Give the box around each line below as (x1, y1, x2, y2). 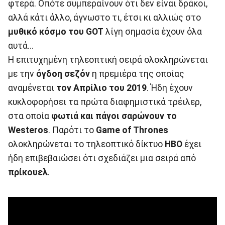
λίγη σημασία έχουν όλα (103, 26, 202, 37)
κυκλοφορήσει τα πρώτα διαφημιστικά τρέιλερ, (8, 96, 201, 107)
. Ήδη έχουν (147, 82, 193, 93)
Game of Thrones (96, 125, 168, 135)
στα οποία (8, 110, 51, 121)
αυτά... (8, 40, 34, 51)
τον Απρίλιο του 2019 (56, 82, 147, 93)
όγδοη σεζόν (36, 68, 90, 79)
